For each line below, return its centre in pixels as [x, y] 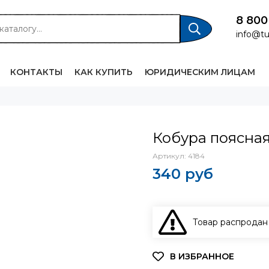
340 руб [183, 174]
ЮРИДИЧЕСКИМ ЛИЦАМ [200, 72]
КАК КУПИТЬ [104, 72]
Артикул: [170, 156]
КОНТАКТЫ [36, 72]
